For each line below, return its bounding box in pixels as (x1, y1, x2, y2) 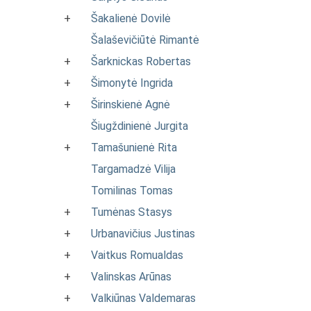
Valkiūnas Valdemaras (91, 292, 196, 305)
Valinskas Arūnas (91, 270, 171, 283)
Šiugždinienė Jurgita (91, 119, 188, 133)
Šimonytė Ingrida (91, 76, 173, 90)
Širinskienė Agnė (91, 98, 170, 111)
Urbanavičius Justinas (91, 227, 195, 240)
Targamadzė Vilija (91, 162, 176, 176)
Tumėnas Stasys (91, 205, 172, 219)
